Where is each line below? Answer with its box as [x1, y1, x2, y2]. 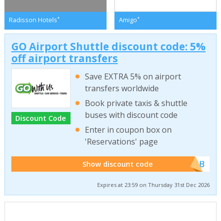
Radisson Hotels [8, 16, 57, 25]
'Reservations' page [85, 136, 158, 147]
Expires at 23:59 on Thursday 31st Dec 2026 [97, 181, 210, 189]
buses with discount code [85, 110, 178, 121]
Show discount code [82, 159, 153, 169]
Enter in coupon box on [85, 124, 172, 136]
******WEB [156, 158, 205, 170]
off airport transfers [11, 51, 118, 65]
